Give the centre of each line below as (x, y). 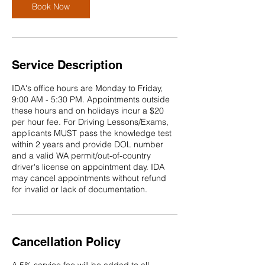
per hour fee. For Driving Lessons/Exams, (90, 122)
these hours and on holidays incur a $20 (88, 110)
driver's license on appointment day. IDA (88, 167)
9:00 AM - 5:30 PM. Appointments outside (91, 99)
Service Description (67, 65)
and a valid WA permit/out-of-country (81, 155)
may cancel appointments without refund (89, 178)
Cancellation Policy (66, 242)
